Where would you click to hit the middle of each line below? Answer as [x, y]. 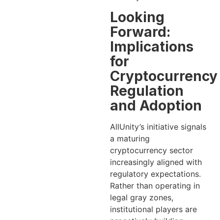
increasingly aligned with [156, 162]
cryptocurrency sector [151, 150]
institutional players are [153, 209]
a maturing [130, 138]
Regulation [147, 91]
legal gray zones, [142, 197]
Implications [152, 46]
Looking [137, 17]
